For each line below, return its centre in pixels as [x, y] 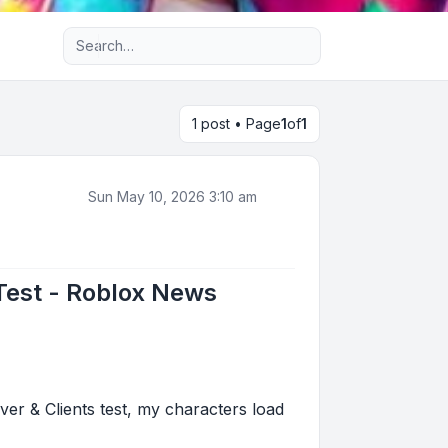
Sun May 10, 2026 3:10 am [172, 196]
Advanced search [172, 36]
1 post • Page [236, 123]
